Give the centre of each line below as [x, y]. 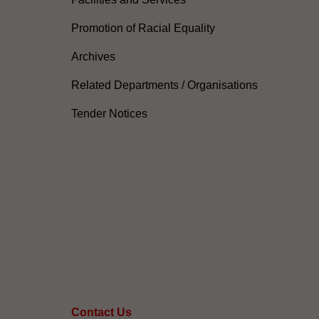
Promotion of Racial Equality [143, 28]
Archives [93, 57]
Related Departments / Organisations [164, 85]
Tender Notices [109, 114]
